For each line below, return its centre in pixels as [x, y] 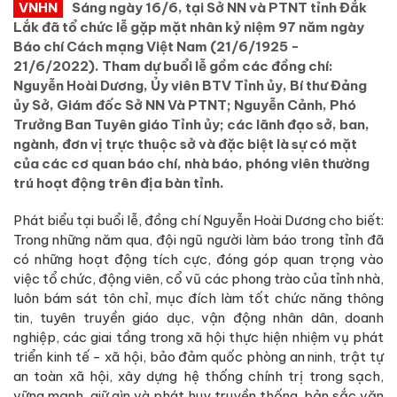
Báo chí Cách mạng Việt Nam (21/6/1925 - [156, 46]
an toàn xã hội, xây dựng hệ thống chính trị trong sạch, [198, 376]
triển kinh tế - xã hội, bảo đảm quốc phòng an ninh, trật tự [198, 356]
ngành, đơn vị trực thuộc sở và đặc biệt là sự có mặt [185, 144]
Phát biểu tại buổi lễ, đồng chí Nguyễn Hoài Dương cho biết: [198, 220]
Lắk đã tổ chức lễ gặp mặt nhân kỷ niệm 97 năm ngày [189, 27]
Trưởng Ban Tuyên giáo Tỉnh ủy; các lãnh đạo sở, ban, [191, 124]
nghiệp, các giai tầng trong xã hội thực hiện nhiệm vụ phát [198, 337]
